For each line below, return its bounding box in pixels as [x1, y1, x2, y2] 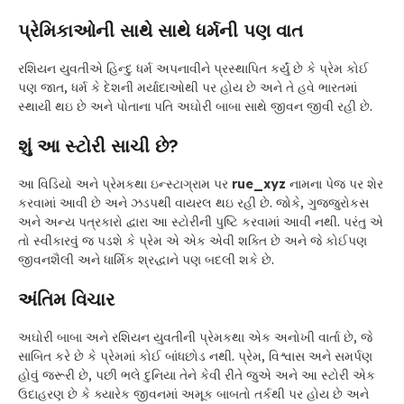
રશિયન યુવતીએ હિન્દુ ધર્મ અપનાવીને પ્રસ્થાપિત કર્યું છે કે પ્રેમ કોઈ [18, 60, 369, 78]
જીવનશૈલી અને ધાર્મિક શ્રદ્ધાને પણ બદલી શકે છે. [18, 252, 274, 269]
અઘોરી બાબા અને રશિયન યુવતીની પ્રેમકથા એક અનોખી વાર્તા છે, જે [18, 329, 372, 346]
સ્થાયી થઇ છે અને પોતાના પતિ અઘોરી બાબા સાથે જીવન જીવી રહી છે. [18, 98, 372, 115]
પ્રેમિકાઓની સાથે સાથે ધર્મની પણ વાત [18, 19, 303, 42]
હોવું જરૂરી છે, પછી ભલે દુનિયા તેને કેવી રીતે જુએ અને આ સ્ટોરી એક [18, 367, 375, 384]
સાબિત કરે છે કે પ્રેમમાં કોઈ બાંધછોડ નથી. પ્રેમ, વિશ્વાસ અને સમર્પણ [18, 348, 372, 365]
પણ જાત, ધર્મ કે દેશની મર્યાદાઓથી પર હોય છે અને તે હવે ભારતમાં [18, 79, 357, 96]
